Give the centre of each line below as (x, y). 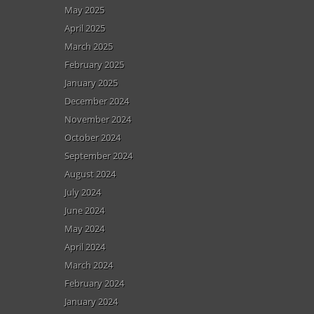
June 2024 (84, 210)
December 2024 (97, 101)
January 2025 (91, 82)
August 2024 (90, 173)
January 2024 (91, 301)
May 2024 (84, 228)
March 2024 (89, 265)
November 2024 (98, 119)
